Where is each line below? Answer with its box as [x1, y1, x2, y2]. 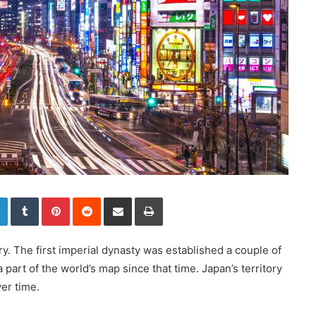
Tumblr [38, 191, 68, 203]
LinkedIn [7, 191, 44, 203]
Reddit [100, 191, 128, 203]
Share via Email [131, 191, 154, 203]
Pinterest [69, 191, 109, 203]
